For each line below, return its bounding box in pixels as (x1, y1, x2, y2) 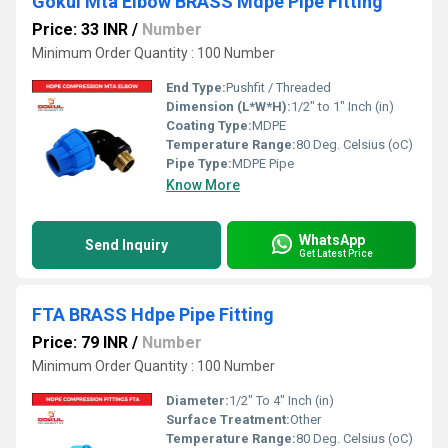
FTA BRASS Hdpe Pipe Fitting (32, 304, 274, 325)
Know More (166, 177, 240, 193)
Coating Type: (166, 118, 252, 133)
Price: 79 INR (32, 333, 128, 352)
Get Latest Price (299, 247, 373, 259)
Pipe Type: (166, 156, 232, 171)
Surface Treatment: (166, 412, 290, 427)
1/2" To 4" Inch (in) (229, 393, 334, 408)
